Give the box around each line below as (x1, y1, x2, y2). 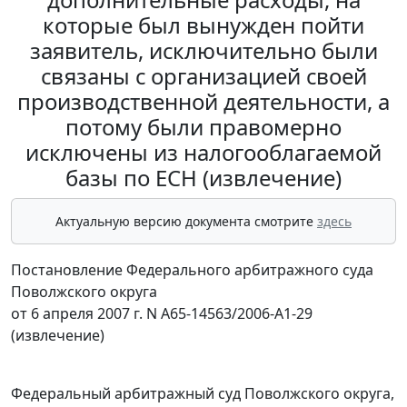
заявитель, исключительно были (29, 35, 378, 66)
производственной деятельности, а (17, 86, 390, 117)
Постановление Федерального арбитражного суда (11, 260, 373, 281)
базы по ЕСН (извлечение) (65, 163, 342, 194)
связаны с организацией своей (40, 61, 367, 92)
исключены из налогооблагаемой (25, 137, 382, 168)
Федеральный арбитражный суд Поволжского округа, (11, 383, 394, 404)
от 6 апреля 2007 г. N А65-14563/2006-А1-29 (11, 303, 313, 324)
